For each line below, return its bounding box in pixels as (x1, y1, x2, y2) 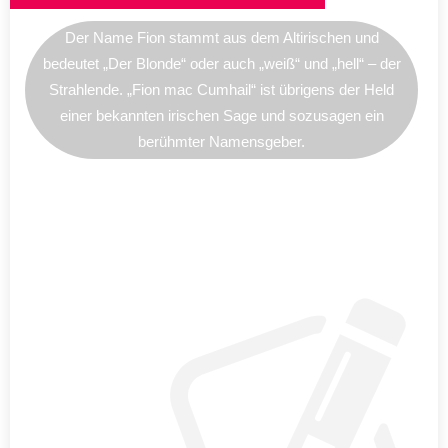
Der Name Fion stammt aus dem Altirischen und (64, 28, 379, 46)
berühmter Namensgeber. (138, 132, 305, 150)
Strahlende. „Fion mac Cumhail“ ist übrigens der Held (49, 80, 394, 98)
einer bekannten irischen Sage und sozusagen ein (59, 106, 384, 124)
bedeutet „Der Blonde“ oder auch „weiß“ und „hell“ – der (42, 54, 401, 72)
